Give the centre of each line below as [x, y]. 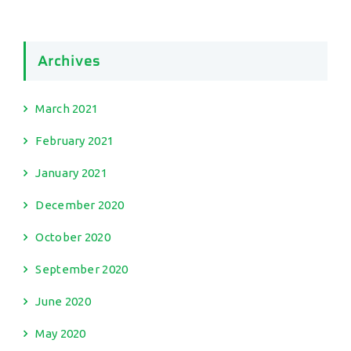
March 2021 [67, 109]
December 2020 [80, 205]
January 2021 [71, 173]
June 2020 [63, 301]
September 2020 [82, 269]
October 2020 [73, 237]
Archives [69, 61]
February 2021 [75, 141]
